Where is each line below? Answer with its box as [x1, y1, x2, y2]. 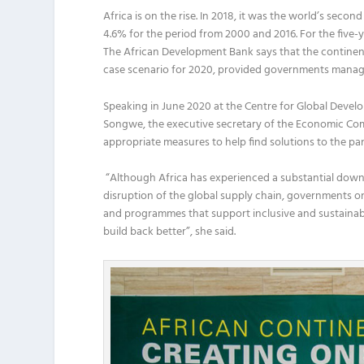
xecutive [172, 115, 217, 134]
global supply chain [188, 187, 283, 206]
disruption [103, 187, 154, 206]
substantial [280, 169, 337, 188]
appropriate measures [103, 132, 210, 152]
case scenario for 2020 [103, 61, 214, 80]
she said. [195, 223, 239, 242]
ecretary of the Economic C [221, 115, 353, 134]
